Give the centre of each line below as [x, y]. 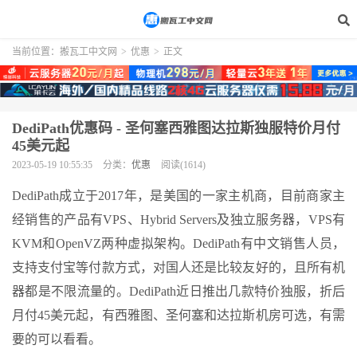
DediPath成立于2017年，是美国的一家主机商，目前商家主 [178, 196]
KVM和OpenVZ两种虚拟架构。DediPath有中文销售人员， [178, 244]
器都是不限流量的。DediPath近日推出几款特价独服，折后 [178, 292]
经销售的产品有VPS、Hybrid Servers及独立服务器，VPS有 [178, 220]
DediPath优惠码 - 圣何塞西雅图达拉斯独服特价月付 [176, 129]
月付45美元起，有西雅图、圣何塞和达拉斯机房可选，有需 [178, 316]
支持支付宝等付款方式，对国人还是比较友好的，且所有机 [178, 268]
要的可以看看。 [57, 339]
